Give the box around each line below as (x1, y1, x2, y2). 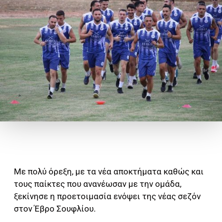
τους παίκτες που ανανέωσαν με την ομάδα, (14, 178, 181, 189)
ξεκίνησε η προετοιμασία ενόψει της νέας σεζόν (14, 191, 201, 201)
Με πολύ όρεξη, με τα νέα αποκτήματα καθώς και (14, 166, 204, 176)
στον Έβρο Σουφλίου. (14, 203, 96, 214)
